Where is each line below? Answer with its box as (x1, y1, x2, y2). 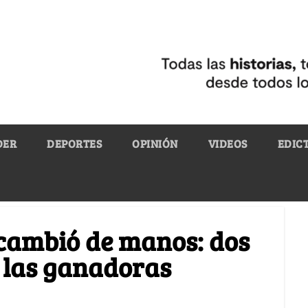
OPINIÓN (132, 135, 178, 151)
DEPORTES (47, 135, 102, 151)
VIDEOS (208, 135, 247, 151)
